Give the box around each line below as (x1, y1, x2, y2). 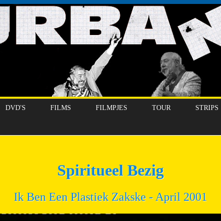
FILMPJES (96, 104, 127, 111)
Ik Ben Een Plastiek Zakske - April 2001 (14, 190, 207, 204)
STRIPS (195, 104, 219, 111)
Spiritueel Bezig (57, 161, 164, 179)
